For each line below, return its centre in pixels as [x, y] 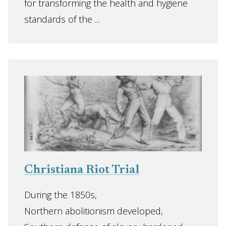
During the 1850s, [61, 195]
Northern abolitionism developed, [94, 211]
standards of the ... [62, 19]
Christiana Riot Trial [82, 170]
